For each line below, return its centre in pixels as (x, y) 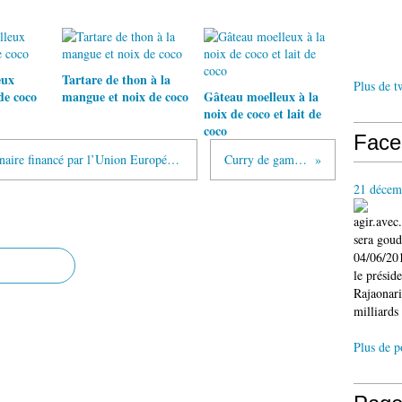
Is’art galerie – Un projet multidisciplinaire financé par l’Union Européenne (173, 159)
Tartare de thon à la (116, 79)
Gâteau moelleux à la (261, 96)
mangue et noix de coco (125, 96)
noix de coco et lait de (262, 114)
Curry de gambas (301, 159)
